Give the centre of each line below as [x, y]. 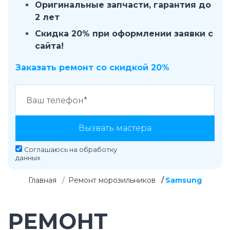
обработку [98, 150]
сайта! [49, 46]
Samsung [184, 180]
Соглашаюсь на [52, 150]
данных [28, 158]
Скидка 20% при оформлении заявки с [124, 34]
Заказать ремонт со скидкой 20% [92, 68]
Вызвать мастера [115, 128]
